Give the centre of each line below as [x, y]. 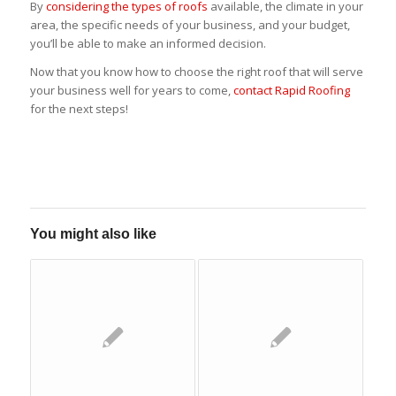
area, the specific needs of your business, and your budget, [190, 24]
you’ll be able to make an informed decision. [148, 43]
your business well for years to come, [131, 90]
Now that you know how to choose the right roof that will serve [196, 71]
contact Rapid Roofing [291, 90]
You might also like [93, 233]
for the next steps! [79, 108]
